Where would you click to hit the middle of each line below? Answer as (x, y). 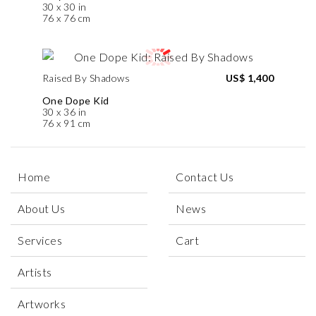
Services (40, 240)
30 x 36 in (64, 111)
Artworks (42, 303)
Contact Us (205, 176)
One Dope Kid (75, 100)
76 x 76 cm (66, 18)
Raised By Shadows (86, 78)
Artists (35, 272)
